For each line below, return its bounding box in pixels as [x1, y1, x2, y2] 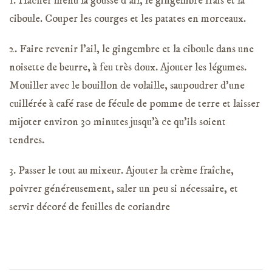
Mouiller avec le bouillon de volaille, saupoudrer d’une [9, 78, 245, 92]
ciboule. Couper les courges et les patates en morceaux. [9, 12, 246, 25]
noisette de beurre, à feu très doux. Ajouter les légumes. [9, 60, 246, 74]
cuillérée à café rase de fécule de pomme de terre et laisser [9, 97, 260, 110]
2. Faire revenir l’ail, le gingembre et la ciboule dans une [9, 42, 254, 56]
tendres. [9, 133, 44, 147]
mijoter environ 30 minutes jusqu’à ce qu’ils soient [9, 115, 226, 129]
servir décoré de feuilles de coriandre [9, 200, 170, 214]
